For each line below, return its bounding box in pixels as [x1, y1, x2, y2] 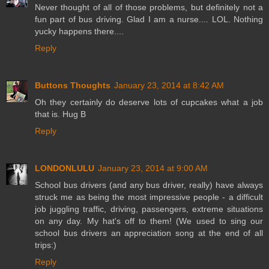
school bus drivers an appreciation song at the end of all [35, 228, 263, 238]
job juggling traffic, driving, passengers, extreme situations [35, 204, 263, 214]
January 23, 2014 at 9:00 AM [98, 163, 208, 173]
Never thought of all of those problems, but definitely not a [35, 2, 263, 12]
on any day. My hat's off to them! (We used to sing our [35, 216, 263, 226]
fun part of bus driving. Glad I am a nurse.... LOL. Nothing [35, 14, 263, 24]
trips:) [35, 240, 56, 250]
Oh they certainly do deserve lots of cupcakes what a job [35, 97, 263, 107]
